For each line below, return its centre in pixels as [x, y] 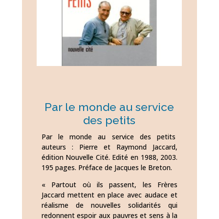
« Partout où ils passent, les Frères [109, 184]
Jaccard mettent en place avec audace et [109, 195]
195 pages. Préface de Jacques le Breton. [107, 167]
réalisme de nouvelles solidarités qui [109, 205]
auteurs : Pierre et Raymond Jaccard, [109, 147]
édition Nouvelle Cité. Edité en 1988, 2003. [109, 157]
